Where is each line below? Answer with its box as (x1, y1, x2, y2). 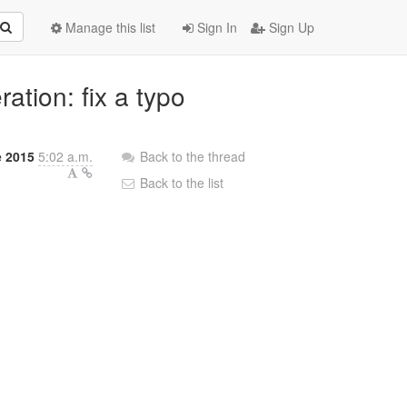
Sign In (194, 18, 237, 36)
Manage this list (62, 18, 155, 36)
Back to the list (136, 174, 224, 192)
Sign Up (265, 18, 314, 36)
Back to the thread (140, 147, 246, 165)
